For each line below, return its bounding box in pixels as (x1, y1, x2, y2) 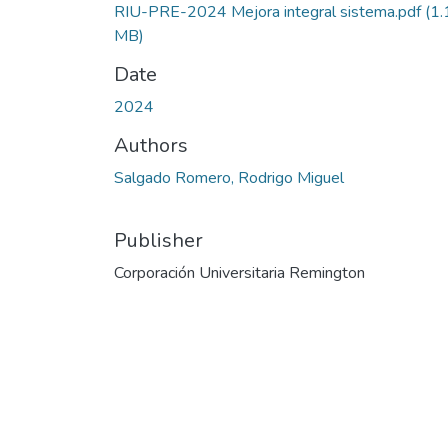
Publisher (114, 226, 203, 254)
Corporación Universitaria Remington (114, 261, 365, 284)
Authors (114, 131, 188, 159)
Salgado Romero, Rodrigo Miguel (114, 166, 344, 189)
